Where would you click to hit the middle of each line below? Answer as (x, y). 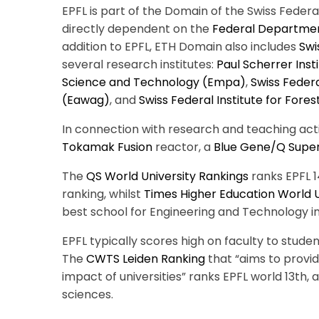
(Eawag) (86, 100)
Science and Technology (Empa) (154, 82)
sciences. (88, 294)
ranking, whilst (103, 194)
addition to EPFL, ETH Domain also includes (181, 47)
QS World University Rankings (167, 176)
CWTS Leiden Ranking (146, 259)
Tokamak (88, 147)
